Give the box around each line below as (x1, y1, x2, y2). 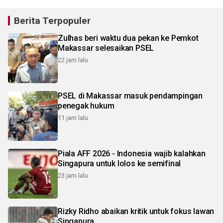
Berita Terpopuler (14, 15, 91, 27)
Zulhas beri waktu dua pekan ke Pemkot (58, 33, 199, 43)
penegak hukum (58, 101, 114, 111)
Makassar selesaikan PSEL (58, 43, 154, 53)
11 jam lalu (58, 114, 88, 122)
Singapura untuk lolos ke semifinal (58, 159, 181, 169)
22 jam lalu (58, 56, 88, 64)
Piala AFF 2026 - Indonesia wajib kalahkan (58, 149, 206, 159)
